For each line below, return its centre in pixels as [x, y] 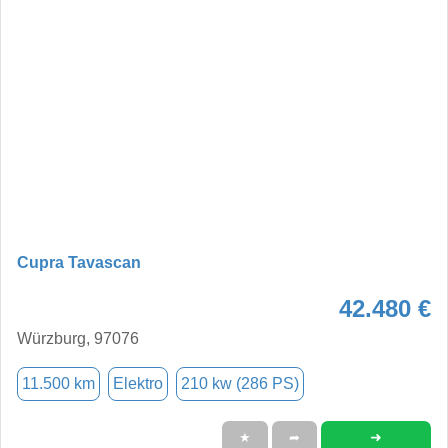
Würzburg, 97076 [78, 338]
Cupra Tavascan [79, 262]
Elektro [138, 383]
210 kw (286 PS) [240, 383]
